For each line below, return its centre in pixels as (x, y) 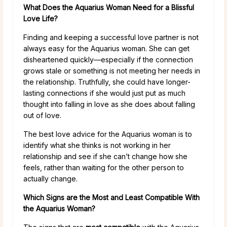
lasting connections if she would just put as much (104, 93)
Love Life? (41, 19)
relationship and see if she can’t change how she (105, 157)
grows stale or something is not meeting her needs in (112, 71)
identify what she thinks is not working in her (97, 145)
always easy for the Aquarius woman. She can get (106, 49)
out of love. (42, 116)
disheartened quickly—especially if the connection (108, 60)
